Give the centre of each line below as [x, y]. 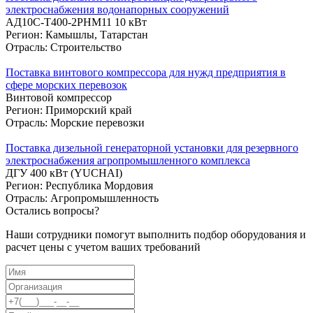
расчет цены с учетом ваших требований [103, 247]
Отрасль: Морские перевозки [75, 122]
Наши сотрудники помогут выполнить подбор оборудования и [156, 234]
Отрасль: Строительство [64, 47]
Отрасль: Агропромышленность [82, 198]
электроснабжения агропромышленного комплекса [128, 160]
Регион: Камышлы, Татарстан [77, 34]
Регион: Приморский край [69, 110]
